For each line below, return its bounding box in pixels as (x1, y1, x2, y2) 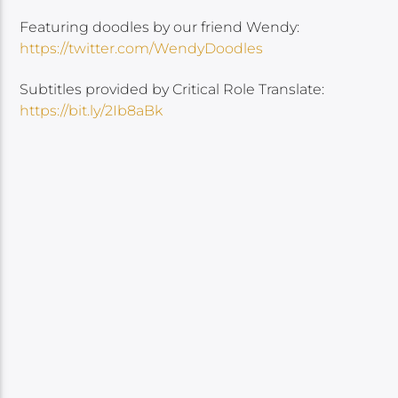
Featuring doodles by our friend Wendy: (20, 18, 300, 36)
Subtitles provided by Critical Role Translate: (20, 81, 325, 99)
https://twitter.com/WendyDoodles (20, 39, 264, 57)
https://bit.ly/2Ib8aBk (20, 102, 163, 120)
